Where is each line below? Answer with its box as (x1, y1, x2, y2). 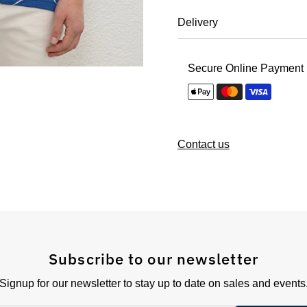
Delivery (177, 16, 218, 28)
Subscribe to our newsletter (49, 248, 258, 269)
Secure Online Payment (187, 62, 304, 74)
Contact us (177, 138, 230, 150)
